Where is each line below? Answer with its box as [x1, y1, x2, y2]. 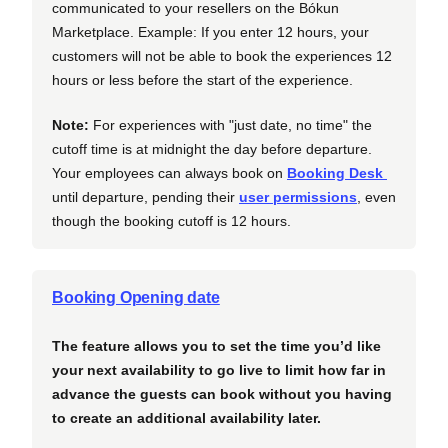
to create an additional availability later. [52, 409, 321, 426]
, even [357, 188, 396, 205]
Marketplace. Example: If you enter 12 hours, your [52, 23, 369, 40]
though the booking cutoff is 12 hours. [52, 212, 291, 229]
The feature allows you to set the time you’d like [52, 337, 381, 354]
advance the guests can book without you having [52, 385, 392, 402]
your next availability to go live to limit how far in [52, 361, 386, 378]
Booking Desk [287, 164, 387, 181]
